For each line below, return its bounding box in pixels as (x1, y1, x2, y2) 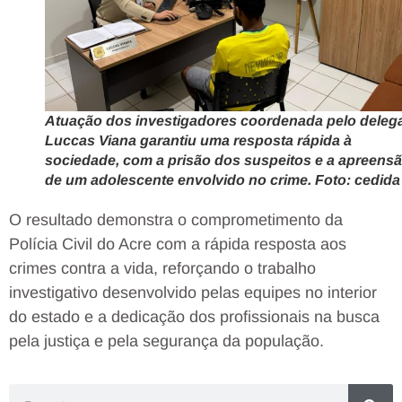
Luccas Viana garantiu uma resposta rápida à (45, 132, 352, 148)
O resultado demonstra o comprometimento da (9, 210, 343, 229)
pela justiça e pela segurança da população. (9, 331, 324, 350)
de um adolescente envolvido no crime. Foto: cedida (45, 171, 400, 188)
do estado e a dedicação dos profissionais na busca (9, 307, 380, 326)
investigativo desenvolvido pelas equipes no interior (9, 283, 377, 301)
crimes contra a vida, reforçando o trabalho (9, 258, 316, 277)
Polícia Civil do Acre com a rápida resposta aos (9, 234, 346, 253)
